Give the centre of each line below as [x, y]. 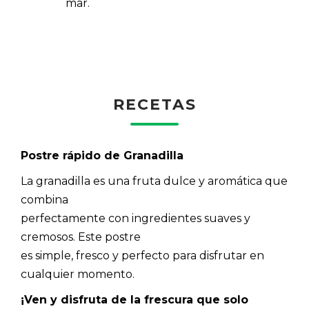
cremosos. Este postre [81, 237]
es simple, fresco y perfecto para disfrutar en [142, 256]
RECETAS [154, 104]
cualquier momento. [78, 274]
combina [44, 200]
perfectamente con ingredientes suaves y [136, 218]
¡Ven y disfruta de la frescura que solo [134, 300]
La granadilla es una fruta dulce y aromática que [154, 181]
